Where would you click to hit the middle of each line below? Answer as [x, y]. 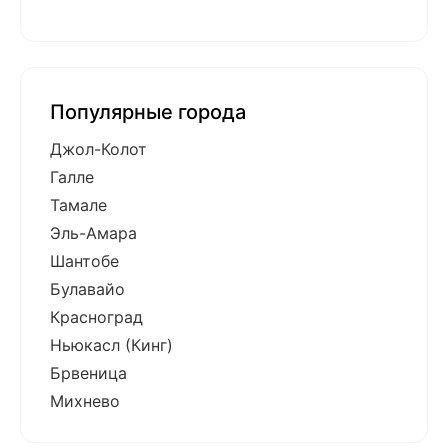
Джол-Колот [98, 149]
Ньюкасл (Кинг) [111, 345]
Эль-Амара [93, 233]
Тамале [78, 205]
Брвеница [88, 373]
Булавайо [87, 289]
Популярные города [148, 112]
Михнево [85, 401]
